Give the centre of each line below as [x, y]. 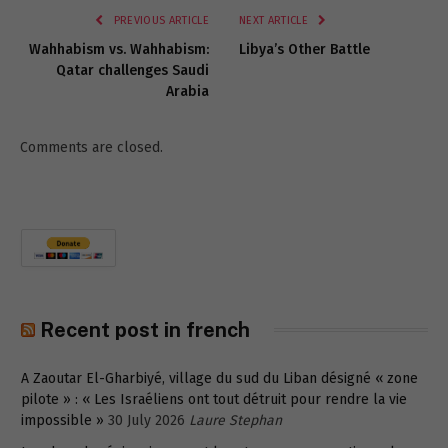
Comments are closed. [91, 147]
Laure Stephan [235, 420]
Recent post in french [145, 329]
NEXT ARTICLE [275, 20]
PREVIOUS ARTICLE [159, 20]
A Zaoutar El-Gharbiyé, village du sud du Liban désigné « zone [219, 378]
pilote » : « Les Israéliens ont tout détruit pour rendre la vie [214, 399]
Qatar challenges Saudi [132, 70]
